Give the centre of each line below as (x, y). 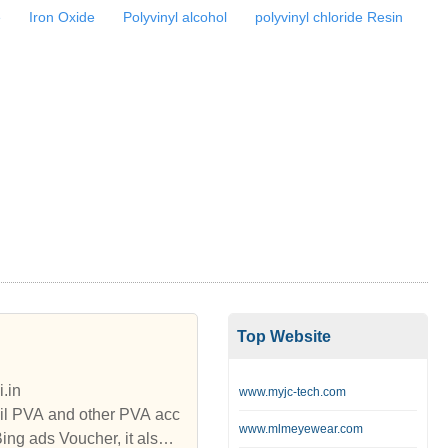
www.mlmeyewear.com (301, 429)
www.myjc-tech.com (292, 392)
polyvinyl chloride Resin (329, 17)
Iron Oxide (62, 17)
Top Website (284, 337)
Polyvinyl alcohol (175, 17)
